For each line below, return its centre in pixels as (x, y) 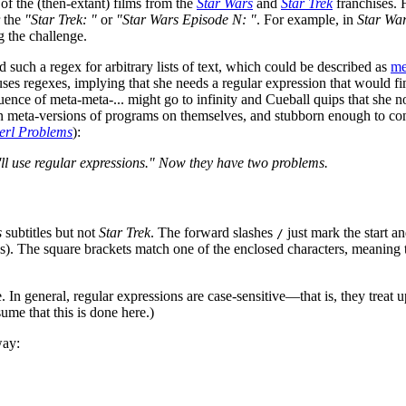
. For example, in (307, 19)
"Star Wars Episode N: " (186, 19)
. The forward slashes (213, 233)
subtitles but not (50, 233)
